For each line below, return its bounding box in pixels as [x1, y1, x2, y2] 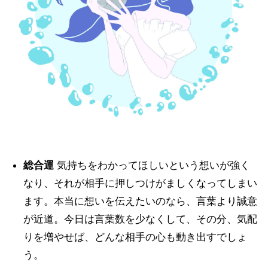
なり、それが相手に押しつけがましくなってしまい [23, 177, 257, 189]
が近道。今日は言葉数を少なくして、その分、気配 [23, 213, 257, 225]
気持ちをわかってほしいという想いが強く [53, 159, 250, 171]
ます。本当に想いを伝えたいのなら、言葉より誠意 [23, 195, 257, 207]
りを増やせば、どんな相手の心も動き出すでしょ [23, 231, 247, 243]
